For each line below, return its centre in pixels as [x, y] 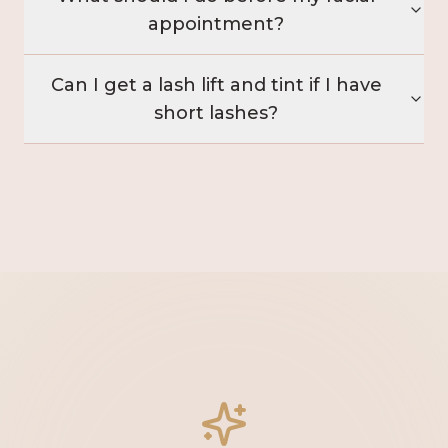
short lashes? [216, 113]
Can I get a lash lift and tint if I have [216, 85]
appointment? [216, 24]
